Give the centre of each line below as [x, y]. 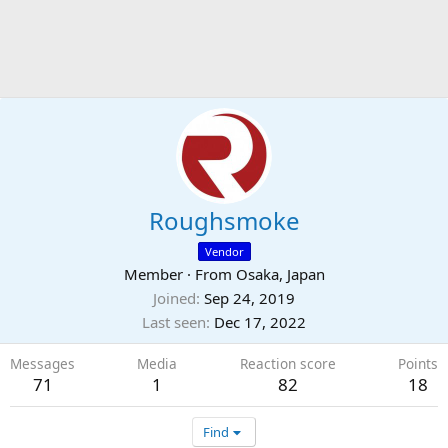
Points [417, 363]
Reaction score [287, 363]
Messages [42, 363]
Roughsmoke [224, 220]
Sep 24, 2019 [249, 298]
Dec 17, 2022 [260, 322]
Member [153, 274]
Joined [174, 298]
